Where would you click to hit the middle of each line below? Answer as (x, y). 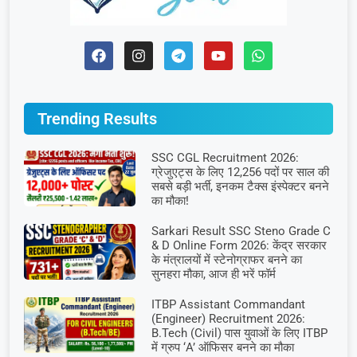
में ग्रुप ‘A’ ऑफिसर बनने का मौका (222, 348)
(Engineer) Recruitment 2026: (228, 319)
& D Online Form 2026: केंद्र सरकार (239, 246)
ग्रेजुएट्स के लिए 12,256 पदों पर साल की (240, 173)
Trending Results (97, 119)
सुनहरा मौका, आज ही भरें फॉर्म (213, 275)
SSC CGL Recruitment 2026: (225, 158)
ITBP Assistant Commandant (228, 305)
